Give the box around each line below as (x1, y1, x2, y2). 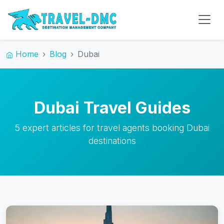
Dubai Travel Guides (33, 97, 190, 117)
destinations (88, 135, 136, 146)
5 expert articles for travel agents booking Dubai (14, 122, 209, 133)
